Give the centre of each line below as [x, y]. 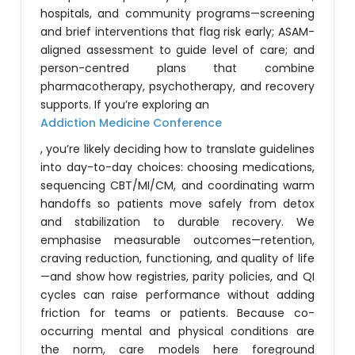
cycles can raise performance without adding [177, 295]
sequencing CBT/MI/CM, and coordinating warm [177, 185]
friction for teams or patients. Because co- [177, 313]
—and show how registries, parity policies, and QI [177, 277]
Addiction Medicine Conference [132, 123]
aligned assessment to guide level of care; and [177, 50]
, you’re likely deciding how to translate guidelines [177, 149]
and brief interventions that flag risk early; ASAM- [177, 32]
